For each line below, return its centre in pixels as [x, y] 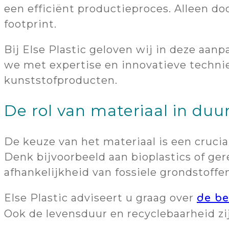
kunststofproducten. [61, 80]
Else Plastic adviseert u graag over [100, 198]
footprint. [30, 24]
